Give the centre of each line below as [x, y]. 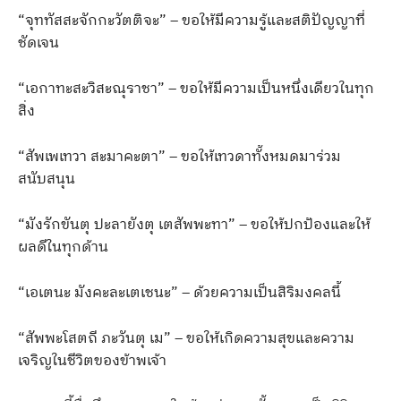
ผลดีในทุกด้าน [63, 247]
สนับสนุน [47, 179]
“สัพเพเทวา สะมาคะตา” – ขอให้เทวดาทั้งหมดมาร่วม [179, 157]
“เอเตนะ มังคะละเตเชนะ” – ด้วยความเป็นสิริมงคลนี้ [179, 293]
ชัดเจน [38, 43]
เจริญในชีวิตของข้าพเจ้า [92, 361]
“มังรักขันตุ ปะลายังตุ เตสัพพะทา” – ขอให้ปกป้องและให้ [194, 225]
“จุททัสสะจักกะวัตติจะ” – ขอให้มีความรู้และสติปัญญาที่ [192, 21]
